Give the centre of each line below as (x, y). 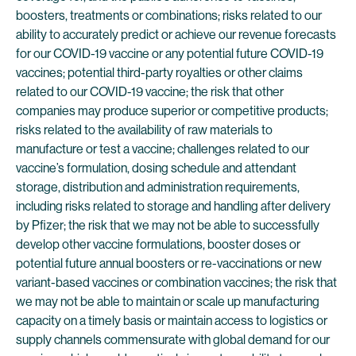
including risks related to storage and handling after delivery (173, 206)
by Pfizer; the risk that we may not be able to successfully (168, 225)
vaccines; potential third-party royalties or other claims (159, 73)
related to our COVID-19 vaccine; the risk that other (150, 92)
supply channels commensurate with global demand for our (173, 340)
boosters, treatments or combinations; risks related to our (169, 15)
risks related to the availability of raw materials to (144, 130)
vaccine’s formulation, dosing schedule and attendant (156, 168)
